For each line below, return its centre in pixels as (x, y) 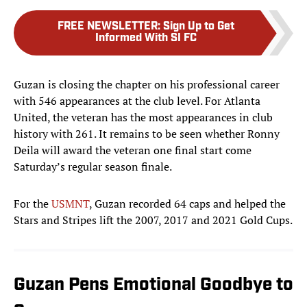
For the (33, 204)
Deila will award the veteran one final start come (133, 150)
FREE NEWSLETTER (108, 27)
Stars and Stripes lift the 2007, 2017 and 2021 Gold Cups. (153, 220)
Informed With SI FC (146, 39)
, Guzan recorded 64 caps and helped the (187, 204)
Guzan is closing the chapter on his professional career (147, 85)
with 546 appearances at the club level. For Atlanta (137, 101)
